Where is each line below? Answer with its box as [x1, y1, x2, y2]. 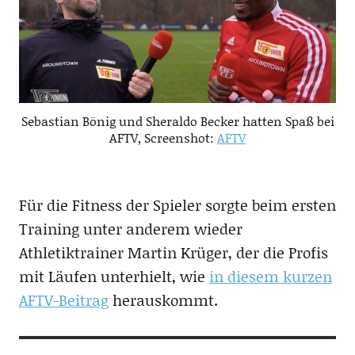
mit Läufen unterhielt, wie [18, 265, 209, 287]
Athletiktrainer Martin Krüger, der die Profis [18, 241, 328, 263]
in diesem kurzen [208, 265, 332, 287]
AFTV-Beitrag [18, 288, 109, 311]
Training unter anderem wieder [18, 217, 242, 239]
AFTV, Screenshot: [109, 128, 217, 147]
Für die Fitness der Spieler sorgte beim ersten [18, 193, 336, 216]
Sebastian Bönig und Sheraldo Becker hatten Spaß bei [21, 111, 334, 130]
